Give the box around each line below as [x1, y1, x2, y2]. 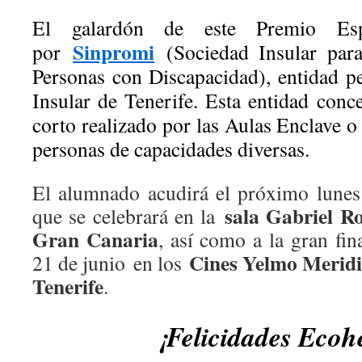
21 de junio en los [32, 249, 189, 276]
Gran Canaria [32, 224, 158, 255]
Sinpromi [73, 36, 155, 67]
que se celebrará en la [32, 202, 225, 229]
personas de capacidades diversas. [32, 135, 309, 162]
